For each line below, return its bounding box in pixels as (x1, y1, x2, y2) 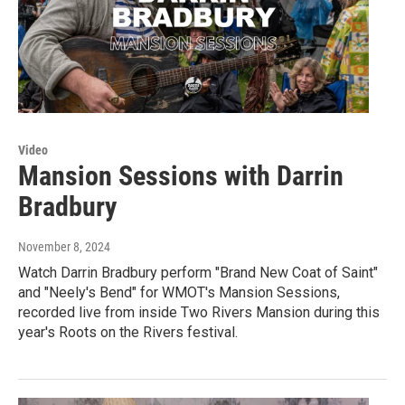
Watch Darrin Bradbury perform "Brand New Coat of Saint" (18, 263, 378, 281)
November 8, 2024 (18, 239, 110, 254)
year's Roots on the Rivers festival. (18, 323, 238, 341)
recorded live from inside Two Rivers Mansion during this (18, 303, 380, 321)
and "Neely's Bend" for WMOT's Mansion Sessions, (18, 283, 340, 301)
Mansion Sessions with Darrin (18, 159, 344, 192)
